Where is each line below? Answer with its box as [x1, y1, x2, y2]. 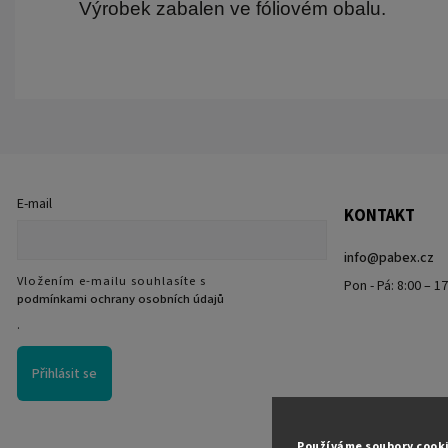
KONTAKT [343, 203, 415, 228]
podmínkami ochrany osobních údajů [17, 290, 224, 309]
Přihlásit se [32, 363, 97, 384]
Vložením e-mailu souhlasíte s [17, 272, 206, 291]
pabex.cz [378, 247, 434, 268]
